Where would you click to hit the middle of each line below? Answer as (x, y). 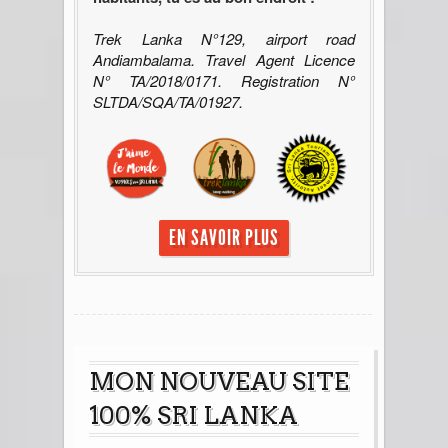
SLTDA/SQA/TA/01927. (168, 101)
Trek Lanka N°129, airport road (224, 38)
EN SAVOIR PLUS (224, 238)
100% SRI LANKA (193, 416)
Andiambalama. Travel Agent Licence (224, 59)
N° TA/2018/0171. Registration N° (224, 80)
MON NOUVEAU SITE (219, 382)
